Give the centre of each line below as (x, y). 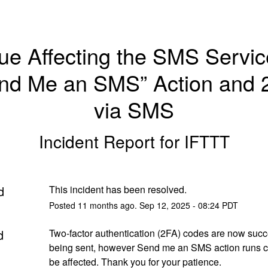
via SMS (134, 109)
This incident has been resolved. (118, 189)
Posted (63, 205)
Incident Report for (111, 141)
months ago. (113, 205)
